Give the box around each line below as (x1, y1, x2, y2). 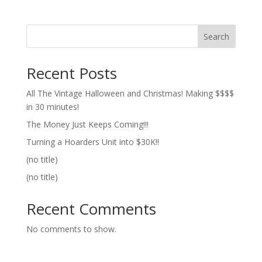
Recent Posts (26, 63, 117, 84)
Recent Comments (26, 198, 156, 220)
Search (204, 30, 230, 42)
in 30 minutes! (26, 101, 79, 113)
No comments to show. (26, 223, 116, 235)
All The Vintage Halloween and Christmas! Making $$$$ (26, 88, 234, 99)
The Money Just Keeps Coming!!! (26, 119, 149, 130)
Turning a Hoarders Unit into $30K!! (26, 136, 159, 148)
